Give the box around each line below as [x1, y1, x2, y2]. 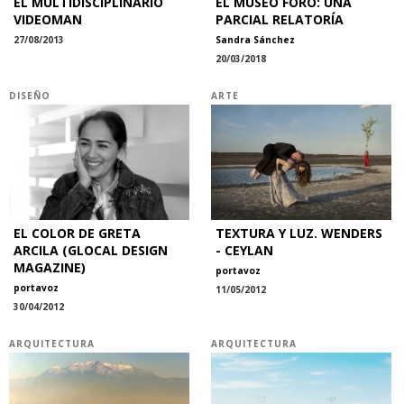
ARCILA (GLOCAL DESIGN [14, 242, 168, 260]
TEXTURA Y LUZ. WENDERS [216, 225, 382, 243]
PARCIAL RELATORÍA [216, 10, 344, 28]
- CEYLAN [216, 242, 273, 260]
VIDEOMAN [14, 10, 82, 28]
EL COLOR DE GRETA [14, 225, 141, 243]
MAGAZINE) [14, 259, 86, 277]
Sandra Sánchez [216, 32, 295, 46]
